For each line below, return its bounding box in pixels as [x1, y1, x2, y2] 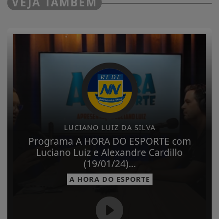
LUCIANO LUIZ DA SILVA [64, 122, 155, 132]
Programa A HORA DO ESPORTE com [28, 134, 191, 148]
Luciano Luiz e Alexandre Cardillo [36, 145, 183, 159]
